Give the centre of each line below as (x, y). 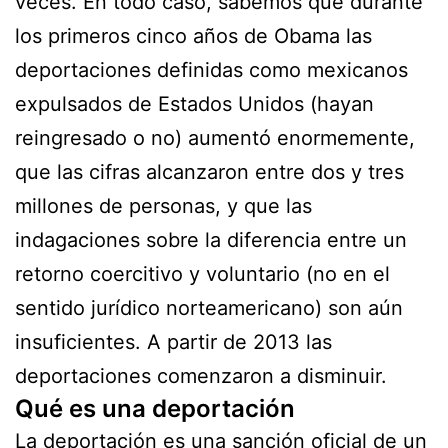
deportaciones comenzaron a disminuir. (201, 375)
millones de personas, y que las (163, 205)
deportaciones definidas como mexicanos (211, 69)
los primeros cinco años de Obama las (193, 35)
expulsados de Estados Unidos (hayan (194, 103)
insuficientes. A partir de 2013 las (173, 341)
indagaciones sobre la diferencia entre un (211, 239)
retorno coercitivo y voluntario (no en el (202, 273)
